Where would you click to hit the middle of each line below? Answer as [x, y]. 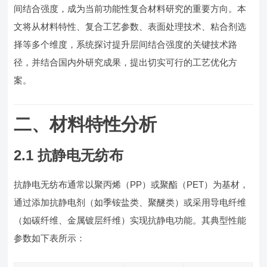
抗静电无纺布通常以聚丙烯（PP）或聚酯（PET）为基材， [131, 184]
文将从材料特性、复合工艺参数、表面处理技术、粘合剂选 [130, 27]
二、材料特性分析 [86, 124]
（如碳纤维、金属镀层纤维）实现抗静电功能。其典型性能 [130, 220]
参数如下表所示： [50, 238]
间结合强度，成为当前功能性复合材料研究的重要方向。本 [130, 9]
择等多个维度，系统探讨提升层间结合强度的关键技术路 [126, 44]
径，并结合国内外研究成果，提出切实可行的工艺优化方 [126, 62]
